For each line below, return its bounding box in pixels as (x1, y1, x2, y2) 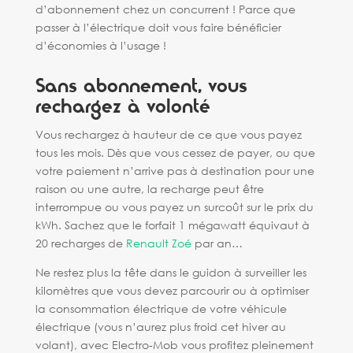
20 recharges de (35, 236, 126, 251)
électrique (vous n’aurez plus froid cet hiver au (35, 319, 286, 334)
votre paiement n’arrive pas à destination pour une (35, 163, 314, 178)
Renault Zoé (125, 236, 191, 251)
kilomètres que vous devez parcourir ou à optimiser (35, 283, 309, 298)
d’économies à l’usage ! (35, 38, 173, 53)
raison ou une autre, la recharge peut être (35, 181, 264, 196)
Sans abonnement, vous (35, 72, 247, 100)
